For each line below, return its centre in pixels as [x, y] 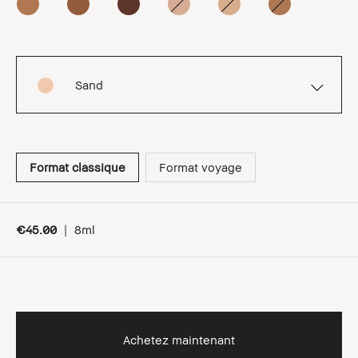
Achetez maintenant [179, 340]
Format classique [78, 167]
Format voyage [201, 167]
